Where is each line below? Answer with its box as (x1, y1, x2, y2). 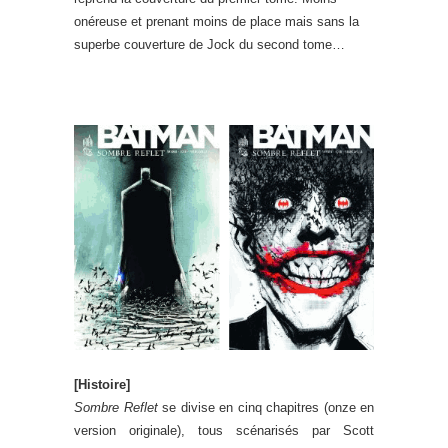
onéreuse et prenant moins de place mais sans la (74, 14, 359, 29)
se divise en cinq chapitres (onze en (157, 400, 374, 415)
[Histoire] (74, 377, 130, 392)
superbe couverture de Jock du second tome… (74, 37, 345, 52)
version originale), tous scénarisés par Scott (74, 423, 374, 438)
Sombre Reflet (74, 400, 158, 415)
